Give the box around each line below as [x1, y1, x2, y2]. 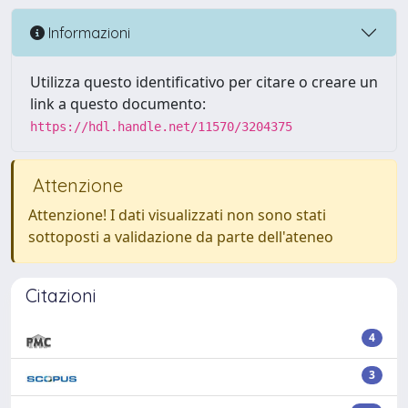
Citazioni [25, 284, 97, 307]
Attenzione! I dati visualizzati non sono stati [28, 205, 326, 225]
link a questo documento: [30, 94, 206, 114]
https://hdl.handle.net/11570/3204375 [30, 119, 292, 134]
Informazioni [45, 23, 130, 42]
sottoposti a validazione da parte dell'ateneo [28, 227, 333, 247]
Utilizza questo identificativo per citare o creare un [30, 72, 378, 92]
